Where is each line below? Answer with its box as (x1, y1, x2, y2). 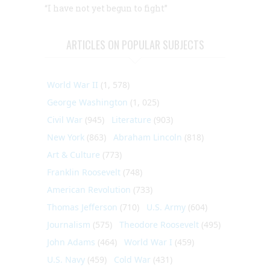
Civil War (47, 113, 83, 125)
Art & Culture (47, 148, 100, 160)
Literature (111, 113, 151, 125)
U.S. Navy (47, 253, 85, 265)
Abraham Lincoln (113, 131, 182, 143)
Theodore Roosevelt (119, 218, 199, 230)
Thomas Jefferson (47, 201, 118, 213)
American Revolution (47, 183, 131, 195)
